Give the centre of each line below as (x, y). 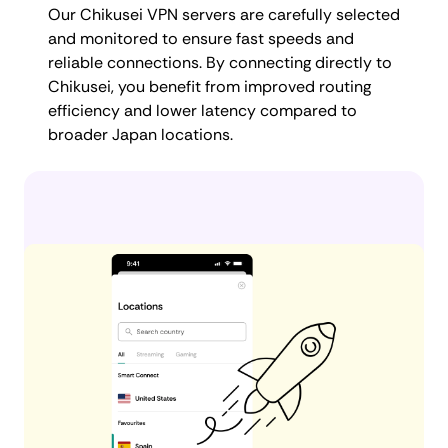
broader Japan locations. (140, 134)
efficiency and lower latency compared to (202, 110)
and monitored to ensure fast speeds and (201, 38)
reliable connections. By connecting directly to (220, 62)
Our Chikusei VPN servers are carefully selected (224, 14)
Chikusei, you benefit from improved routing (209, 86)
